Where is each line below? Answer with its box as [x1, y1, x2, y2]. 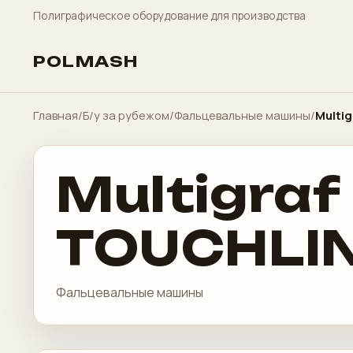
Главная [33, 107, 78, 123]
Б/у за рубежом [83, 107, 169, 123]
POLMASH [33, 52, 139, 71]
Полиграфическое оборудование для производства [33, 8, 306, 23]
